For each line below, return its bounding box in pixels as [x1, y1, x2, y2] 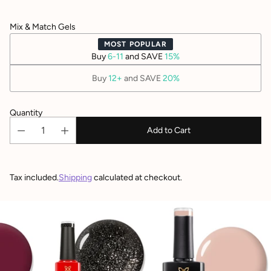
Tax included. [10, 172, 59, 183]
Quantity [10, 108, 42, 118]
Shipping [59, 172, 92, 183]
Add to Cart [147, 125, 191, 135]
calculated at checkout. [92, 172, 182, 183]
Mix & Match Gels [10, 22, 76, 32]
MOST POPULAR [103, 40, 168, 48]
